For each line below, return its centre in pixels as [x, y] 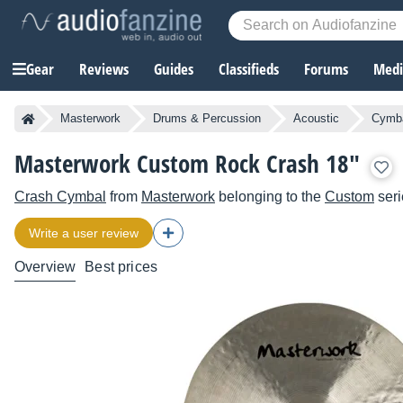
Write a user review [84, 233]
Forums [326, 69]
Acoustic [316, 119]
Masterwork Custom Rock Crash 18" [187, 164]
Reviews [104, 69]
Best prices [121, 267]
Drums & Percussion [207, 119]
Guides [174, 69]
